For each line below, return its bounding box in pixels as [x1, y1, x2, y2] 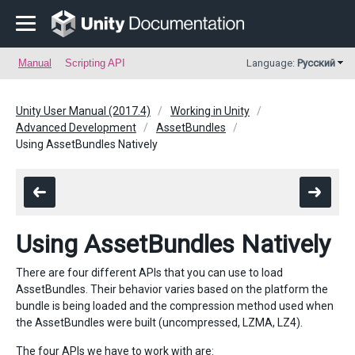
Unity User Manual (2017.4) [16, 105, 151, 117]
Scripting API [65, 57, 125, 69]
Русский [297, 57, 335, 69]
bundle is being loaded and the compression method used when [16, 300, 334, 312]
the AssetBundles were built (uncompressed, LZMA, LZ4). [16, 316, 303, 329]
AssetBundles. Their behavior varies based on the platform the [16, 283, 328, 296]
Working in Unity [170, 105, 250, 117]
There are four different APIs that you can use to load [16, 266, 283, 279]
